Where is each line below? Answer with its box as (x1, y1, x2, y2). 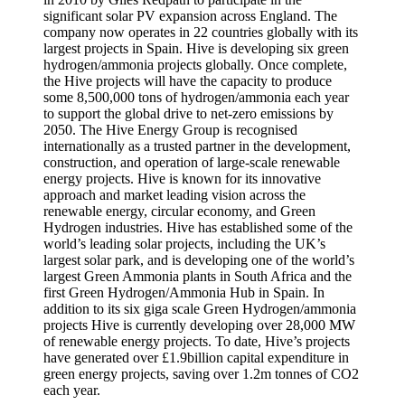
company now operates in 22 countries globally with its (43, 24, 358, 41)
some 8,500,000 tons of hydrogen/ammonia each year (43, 89, 349, 106)
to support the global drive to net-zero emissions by (43, 106, 334, 122)
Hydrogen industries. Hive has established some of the (43, 220, 353, 236)
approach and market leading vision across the (43, 187, 306, 203)
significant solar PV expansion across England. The (43, 8, 337, 24)
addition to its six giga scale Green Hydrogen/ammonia (43, 301, 356, 317)
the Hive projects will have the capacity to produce (43, 73, 332, 89)
